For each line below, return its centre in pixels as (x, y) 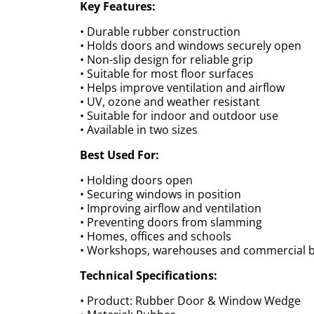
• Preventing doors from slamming (171, 222)
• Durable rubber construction (160, 31)
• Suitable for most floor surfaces (167, 73)
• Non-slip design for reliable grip (166, 59)
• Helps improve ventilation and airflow (182, 87)
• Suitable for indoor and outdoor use (179, 115)
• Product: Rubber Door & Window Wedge (190, 300)
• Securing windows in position (161, 194)
